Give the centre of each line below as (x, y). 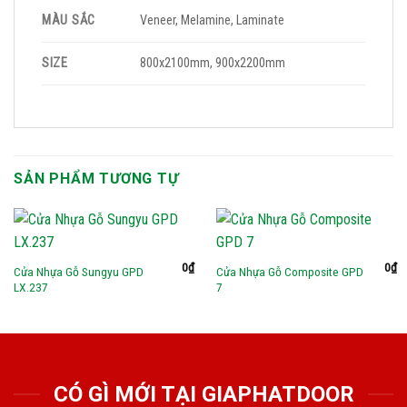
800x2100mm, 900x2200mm (213, 63)
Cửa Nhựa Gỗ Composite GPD (289, 271)
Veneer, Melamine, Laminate (213, 20)
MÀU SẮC (69, 20)
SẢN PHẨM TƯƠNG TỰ (96, 178)
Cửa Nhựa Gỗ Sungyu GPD (78, 271)
